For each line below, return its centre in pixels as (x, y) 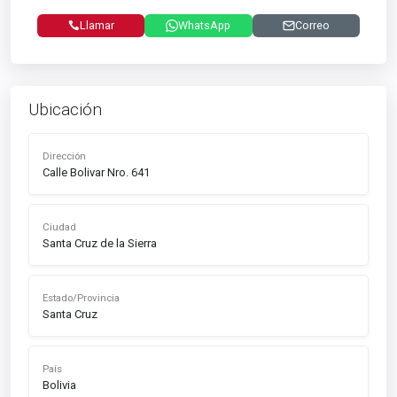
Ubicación (65, 109)
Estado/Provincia (81, 298)
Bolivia (59, 385)
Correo (312, 25)
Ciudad (59, 227)
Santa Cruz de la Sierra (100, 243)
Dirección (64, 156)
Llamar (97, 25)
